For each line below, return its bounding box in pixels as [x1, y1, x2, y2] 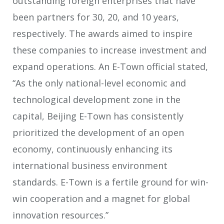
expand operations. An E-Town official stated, [12, 60, 208, 72]
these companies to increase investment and [12, 43, 206, 56]
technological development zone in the [12, 93, 180, 105]
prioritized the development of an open [12, 126, 184, 138]
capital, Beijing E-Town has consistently [12, 109, 183, 122]
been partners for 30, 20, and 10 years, [12, 10, 179, 23]
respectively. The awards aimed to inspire [12, 27, 192, 39]
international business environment [12, 159, 167, 171]
